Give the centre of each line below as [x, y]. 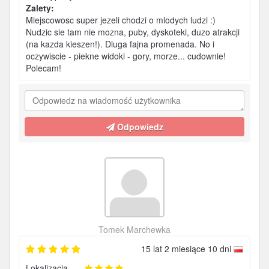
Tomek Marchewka [134, 229]
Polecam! [44, 68]
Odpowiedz [139, 127]
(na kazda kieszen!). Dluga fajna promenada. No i [120, 44]
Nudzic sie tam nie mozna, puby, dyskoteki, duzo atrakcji [133, 32]
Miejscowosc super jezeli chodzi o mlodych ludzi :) [121, 20]
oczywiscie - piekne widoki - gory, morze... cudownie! [126, 56]
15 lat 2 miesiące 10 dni [187, 249]
